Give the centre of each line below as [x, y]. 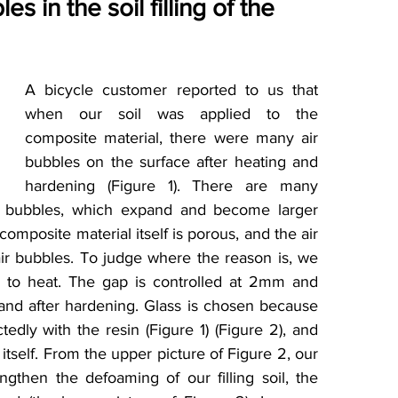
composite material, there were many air [171, 138]
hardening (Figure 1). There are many [171, 186]
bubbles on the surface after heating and [171, 162]
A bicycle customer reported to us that [171, 90]
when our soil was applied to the [171, 114]
